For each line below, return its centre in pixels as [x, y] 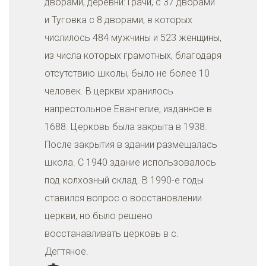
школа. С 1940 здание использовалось [130, 162]
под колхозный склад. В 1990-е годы [124, 180]
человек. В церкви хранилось [109, 91]
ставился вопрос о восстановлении [123, 198]
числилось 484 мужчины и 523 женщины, [133, 38]
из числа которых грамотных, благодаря [133, 56]
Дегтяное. [66, 251]
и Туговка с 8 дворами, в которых [118, 20]
